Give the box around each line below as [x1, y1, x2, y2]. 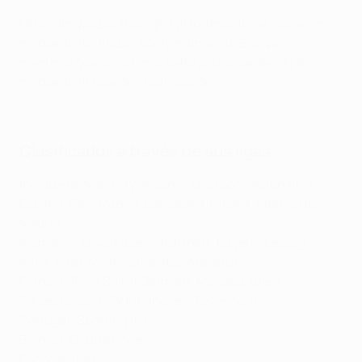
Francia [19, 272, 64, 291]
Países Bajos [19, 292, 93, 310]
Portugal [19, 311, 70, 330]
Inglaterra [19, 175, 78, 194]
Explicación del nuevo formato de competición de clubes [19, 107, 308, 123]
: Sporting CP [70, 311, 147, 330]
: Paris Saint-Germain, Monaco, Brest [64, 272, 281, 291]
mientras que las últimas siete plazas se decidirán [19, 53, 310, 72]
